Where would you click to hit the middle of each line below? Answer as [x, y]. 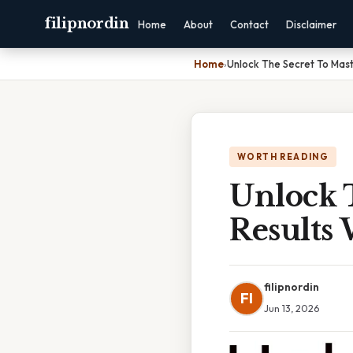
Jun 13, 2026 [292, 308]
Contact [249, 24]
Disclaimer [311, 24]
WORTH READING [283, 157]
